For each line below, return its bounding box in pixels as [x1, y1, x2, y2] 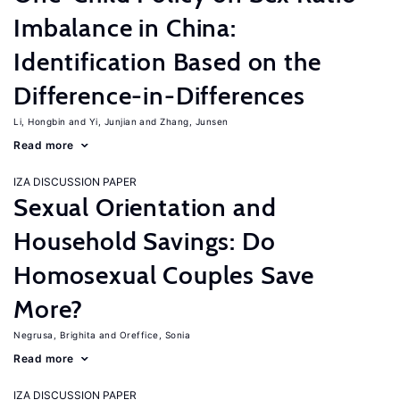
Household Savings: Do [13, 226, 276, 256]
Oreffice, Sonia [119, 329, 190, 340]
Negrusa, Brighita [13, 329, 96, 340]
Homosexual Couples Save [13, 260, 315, 290]
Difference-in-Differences [13, 80, 305, 111]
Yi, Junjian [88, 116, 137, 127]
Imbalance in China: [13, 12, 237, 43]
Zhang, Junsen [160, 116, 229, 127]
